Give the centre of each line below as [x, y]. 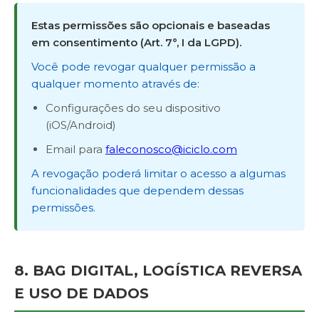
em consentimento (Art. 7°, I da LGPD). [136, 42]
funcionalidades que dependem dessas [137, 190]
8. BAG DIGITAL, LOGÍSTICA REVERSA [158, 271]
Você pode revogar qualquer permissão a [143, 67]
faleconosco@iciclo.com [171, 149]
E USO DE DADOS [82, 293]
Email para [75, 149]
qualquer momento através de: [115, 84]
